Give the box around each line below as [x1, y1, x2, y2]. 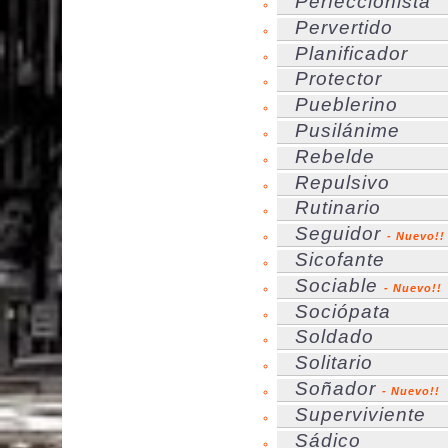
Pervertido [295, 16, 393, 38]
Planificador [295, 42, 408, 64]
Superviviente [295, 403, 426, 425]
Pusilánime [295, 120, 400, 142]
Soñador [295, 378, 376, 400]
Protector [295, 68, 382, 90]
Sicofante [295, 249, 385, 271]
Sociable [295, 274, 378, 296]
